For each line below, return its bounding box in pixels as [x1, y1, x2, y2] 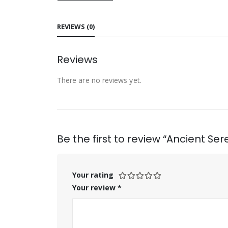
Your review [72, 182, 118, 192]
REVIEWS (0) [57, 21, 95, 31]
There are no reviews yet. [57, 75, 141, 85]
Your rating [72, 169, 113, 180]
